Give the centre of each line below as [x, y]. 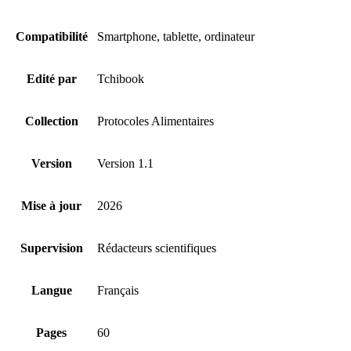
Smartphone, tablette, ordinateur [176, 37]
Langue [51, 291]
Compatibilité [51, 37]
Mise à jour [51, 206]
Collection [51, 121]
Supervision [51, 248]
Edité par [51, 79]
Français [118, 291]
